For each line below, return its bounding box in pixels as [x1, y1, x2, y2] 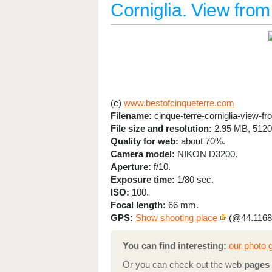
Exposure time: [110, 174, 175, 185]
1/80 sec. [175, 174, 214, 185]
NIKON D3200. [175, 149, 237, 159]
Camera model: [110, 149, 175, 159]
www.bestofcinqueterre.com [124, 98, 234, 108]
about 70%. [178, 136, 225, 146]
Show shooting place [135, 212, 217, 223]
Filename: [110, 110, 152, 121]
